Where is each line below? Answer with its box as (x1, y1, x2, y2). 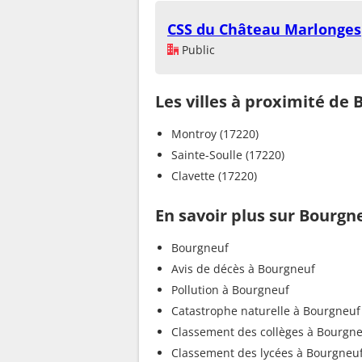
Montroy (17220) (171, 125, 259, 141)
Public (179, 41, 215, 57)
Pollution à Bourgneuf (171, 281, 289, 297)
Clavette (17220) (171, 167, 257, 183)
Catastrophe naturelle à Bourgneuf (171, 302, 360, 318)
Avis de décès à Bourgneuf (171, 260, 315, 276)
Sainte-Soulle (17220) (171, 146, 284, 162)
